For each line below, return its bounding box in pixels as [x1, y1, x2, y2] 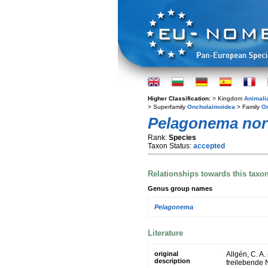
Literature [148, 228, 183, 237]
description [154, 257, 190, 264]
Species [169, 133, 196, 142]
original [154, 249, 178, 257]
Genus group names [148, 184, 212, 192]
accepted [193, 142, 225, 150]
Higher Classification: [148, 95, 212, 102]
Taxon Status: [148, 142, 193, 150]
